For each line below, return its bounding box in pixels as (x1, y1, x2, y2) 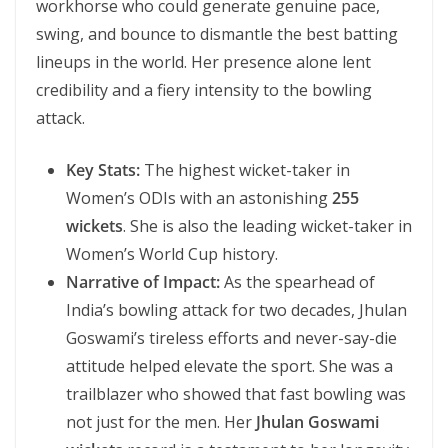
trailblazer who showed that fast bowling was (66, 383, 406, 405)
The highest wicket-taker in (140, 159, 350, 181)
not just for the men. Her (66, 411, 256, 433)
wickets (66, 215, 123, 237)
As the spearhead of (220, 271, 375, 293)
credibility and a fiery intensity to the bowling (36, 79, 372, 101)
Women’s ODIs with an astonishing (66, 187, 332, 209)
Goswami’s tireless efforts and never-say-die (66, 327, 397, 349)
